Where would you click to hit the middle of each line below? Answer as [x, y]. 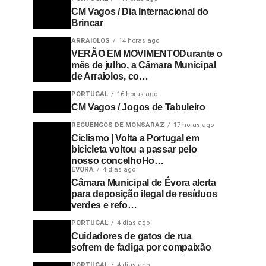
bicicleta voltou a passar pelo [134, 149]
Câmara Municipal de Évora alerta [144, 183]
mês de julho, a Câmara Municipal [144, 65]
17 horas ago [194, 125]
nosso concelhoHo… [118, 161]
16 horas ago [137, 94]
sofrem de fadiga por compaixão [141, 247]
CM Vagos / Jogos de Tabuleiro [138, 107]
